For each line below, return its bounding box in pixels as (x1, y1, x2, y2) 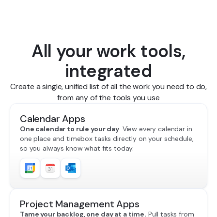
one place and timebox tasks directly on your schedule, (20, 134, 194, 143)
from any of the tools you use (57, 93, 160, 103)
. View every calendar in (119, 124, 192, 134)
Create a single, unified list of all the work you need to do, (10, 81, 207, 92)
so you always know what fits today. (20, 144, 134, 153)
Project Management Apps (20, 198, 139, 211)
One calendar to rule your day (20, 124, 119, 134)
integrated (65, 60, 152, 83)
